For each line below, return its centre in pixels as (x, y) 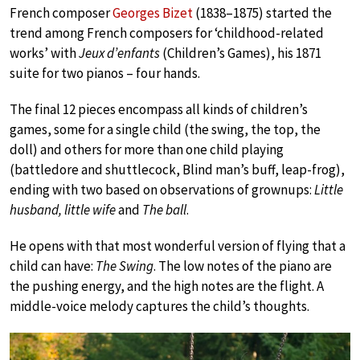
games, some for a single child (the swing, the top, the (165, 129)
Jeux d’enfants (119, 53)
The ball (164, 210)
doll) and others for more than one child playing (147, 149)
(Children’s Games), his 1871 (241, 53)
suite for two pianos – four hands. (105, 73)
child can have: (53, 266)
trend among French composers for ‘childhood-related (167, 33)
